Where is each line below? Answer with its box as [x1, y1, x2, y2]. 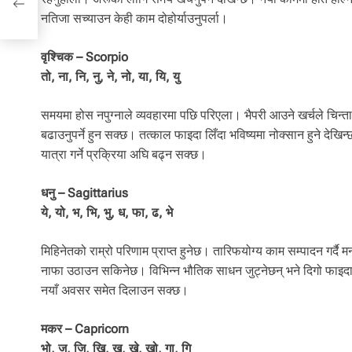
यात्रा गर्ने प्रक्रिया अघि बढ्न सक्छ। [41, 147, 207, 163]
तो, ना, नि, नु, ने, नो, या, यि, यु [41, 69, 180, 85]
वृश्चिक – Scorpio [41, 49, 128, 65]
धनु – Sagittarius [41, 185, 128, 201]
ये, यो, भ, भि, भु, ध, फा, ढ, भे [41, 205, 173, 221]
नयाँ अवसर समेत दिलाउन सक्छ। [41, 283, 189, 299]
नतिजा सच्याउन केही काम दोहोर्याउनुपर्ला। [41, 11, 228, 27]
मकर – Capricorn [41, 321, 129, 337]
